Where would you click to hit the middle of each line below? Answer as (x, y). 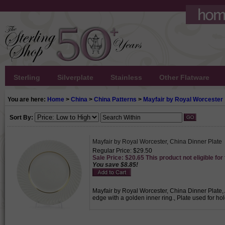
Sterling (27, 77)
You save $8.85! (115, 165)
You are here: (27, 99)
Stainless (126, 77)
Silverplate (75, 77)
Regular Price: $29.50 (122, 151)
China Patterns (115, 99)
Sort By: (21, 118)
